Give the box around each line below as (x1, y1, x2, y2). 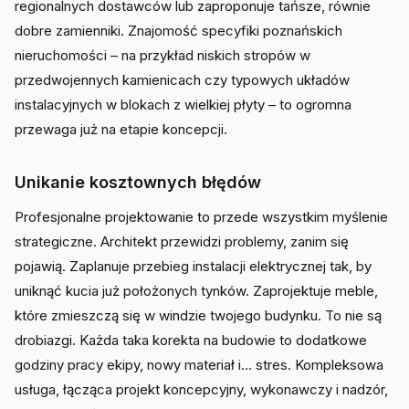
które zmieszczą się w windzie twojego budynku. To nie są (15, 307, 382, 324)
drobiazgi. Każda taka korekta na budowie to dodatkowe (15, 331, 367, 349)
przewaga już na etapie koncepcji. (15, 121, 227, 138)
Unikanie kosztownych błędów (15, 173, 261, 192)
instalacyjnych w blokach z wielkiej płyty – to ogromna (15, 96, 351, 113)
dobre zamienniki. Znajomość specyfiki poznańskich (15, 22, 342, 39)
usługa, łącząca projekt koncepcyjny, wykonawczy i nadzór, (15, 381, 388, 398)
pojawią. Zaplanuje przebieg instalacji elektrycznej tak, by (15, 257, 372, 275)
